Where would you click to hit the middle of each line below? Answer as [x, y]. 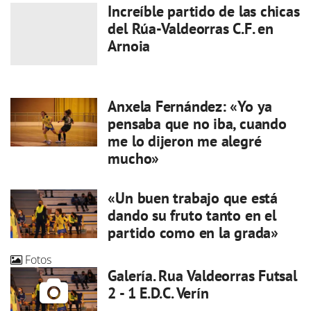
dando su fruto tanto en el [192, 215]
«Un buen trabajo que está [193, 197]
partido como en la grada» [193, 232]
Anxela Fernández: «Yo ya [190, 106]
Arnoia [129, 45]
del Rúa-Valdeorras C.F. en [191, 28]
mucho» [134, 158]
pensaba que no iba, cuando [197, 123]
